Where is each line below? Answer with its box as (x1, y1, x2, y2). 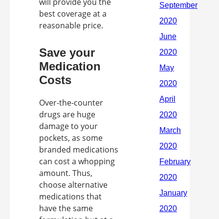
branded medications (39, 144, 118, 155)
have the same (39, 203, 93, 214)
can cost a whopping (39, 156, 115, 167)
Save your (39, 46, 95, 59)
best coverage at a (39, 8, 107, 19)
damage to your (39, 121, 98, 131)
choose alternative (39, 179, 108, 190)
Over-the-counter (39, 97, 103, 108)
